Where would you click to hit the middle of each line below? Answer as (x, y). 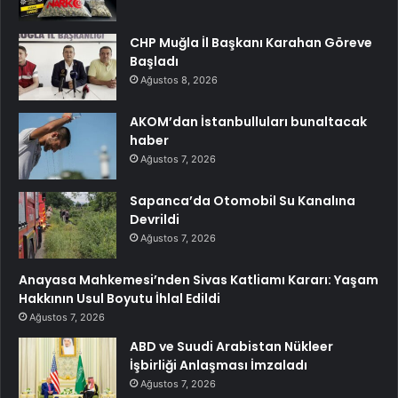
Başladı (154, 62)
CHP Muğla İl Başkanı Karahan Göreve (251, 43)
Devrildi (155, 220)
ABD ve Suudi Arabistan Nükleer (231, 347)
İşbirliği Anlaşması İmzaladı (219, 366)
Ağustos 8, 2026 (179, 80)
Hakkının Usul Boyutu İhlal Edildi (119, 299)
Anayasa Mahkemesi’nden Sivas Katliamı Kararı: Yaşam (199, 280)
